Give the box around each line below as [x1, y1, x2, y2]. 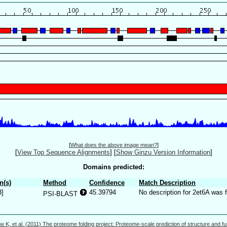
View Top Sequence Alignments [17, 148, 110, 157]
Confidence [89, 178, 125, 186]
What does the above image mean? [70, 142, 157, 148]
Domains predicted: [83, 163, 144, 171]
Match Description [139, 178, 196, 186]
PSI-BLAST [43, 190, 80, 198]
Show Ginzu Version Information [116, 148, 210, 157]
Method [43, 178, 66, 186]
